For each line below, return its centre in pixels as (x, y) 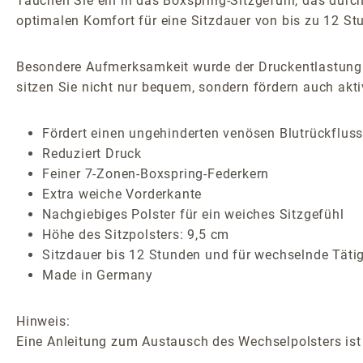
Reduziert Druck (92, 153)
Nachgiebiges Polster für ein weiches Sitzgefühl (193, 214)
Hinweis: (43, 321)
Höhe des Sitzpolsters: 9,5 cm (136, 234)
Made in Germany (98, 275)
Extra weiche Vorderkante (122, 194)
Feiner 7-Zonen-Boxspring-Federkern (156, 173)
